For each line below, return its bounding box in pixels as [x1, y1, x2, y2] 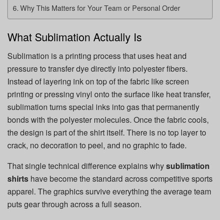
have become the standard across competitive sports [28, 173, 213, 185]
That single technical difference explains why [7, 160, 166, 172]
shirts [7, 173, 28, 185]
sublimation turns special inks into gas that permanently [7, 101, 199, 113]
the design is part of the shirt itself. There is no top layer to [7, 127, 206, 138]
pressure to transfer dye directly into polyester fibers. [7, 63, 188, 75]
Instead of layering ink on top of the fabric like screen [7, 76, 189, 87]
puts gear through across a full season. [7, 198, 141, 210]
